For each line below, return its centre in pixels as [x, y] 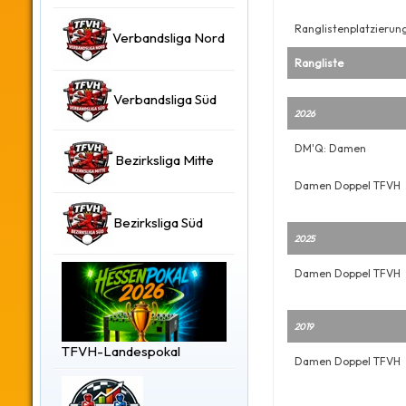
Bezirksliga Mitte [164, 160]
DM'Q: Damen [330, 148]
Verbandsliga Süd [165, 99]
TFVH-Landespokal [121, 351]
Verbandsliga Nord [169, 38]
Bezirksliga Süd [158, 222]
